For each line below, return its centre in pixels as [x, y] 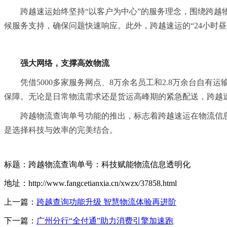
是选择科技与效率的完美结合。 [61, 130]
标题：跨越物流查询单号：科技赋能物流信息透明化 [97, 164]
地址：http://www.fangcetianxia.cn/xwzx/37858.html [90, 183]
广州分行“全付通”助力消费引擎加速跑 [105, 220]
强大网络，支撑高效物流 [66, 63]
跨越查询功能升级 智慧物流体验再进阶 [106, 202]
